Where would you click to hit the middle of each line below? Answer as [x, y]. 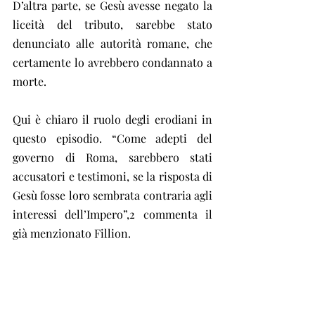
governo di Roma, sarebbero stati [112, 157]
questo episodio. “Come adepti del [112, 138]
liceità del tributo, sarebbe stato [112, 24]
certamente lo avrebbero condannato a [112, 62]
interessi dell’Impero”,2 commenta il [112, 214]
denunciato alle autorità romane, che [112, 43]
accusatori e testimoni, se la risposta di [112, 176]
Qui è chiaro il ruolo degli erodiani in [112, 119]
